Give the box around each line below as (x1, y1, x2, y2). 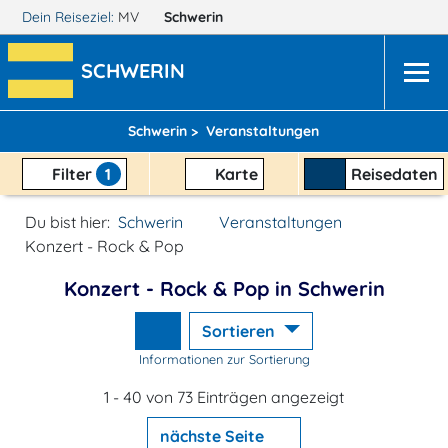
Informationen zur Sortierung (138, 351, 310, 367)
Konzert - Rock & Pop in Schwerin (63, 276, 385, 301)
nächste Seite (160, 426, 268, 446)
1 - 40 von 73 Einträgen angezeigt (104, 387, 344, 407)
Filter (47, 164, 96, 184)
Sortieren (202, 321, 280, 341)
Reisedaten (350, 164, 438, 184)
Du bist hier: (25, 212, 110, 232)
